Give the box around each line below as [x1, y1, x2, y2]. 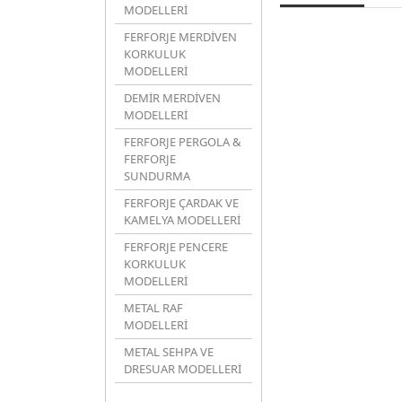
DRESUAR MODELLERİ [124, 361, 241, 377]
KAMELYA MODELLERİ [124, 212, 240, 228]
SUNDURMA [124, 168, 190, 184]
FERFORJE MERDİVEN [124, 29, 237, 45]
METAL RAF [124, 300, 183, 316]
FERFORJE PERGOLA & [124, 134, 241, 150]
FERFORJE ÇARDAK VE [124, 195, 239, 211]
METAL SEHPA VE [124, 344, 214, 360]
